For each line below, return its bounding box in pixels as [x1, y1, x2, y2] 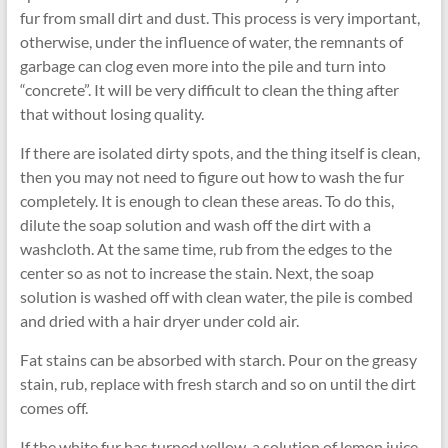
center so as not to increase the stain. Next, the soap [19, 262, 374, 282]
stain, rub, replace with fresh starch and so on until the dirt [19, 373, 416, 393]
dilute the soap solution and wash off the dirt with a [19, 214, 371, 234]
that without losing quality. [19, 103, 204, 123]
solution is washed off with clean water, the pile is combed [19, 286, 413, 306]
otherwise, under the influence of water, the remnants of [19, 31, 403, 51]
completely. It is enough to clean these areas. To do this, [19, 190, 394, 210]
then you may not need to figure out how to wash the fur [19, 166, 404, 186]
